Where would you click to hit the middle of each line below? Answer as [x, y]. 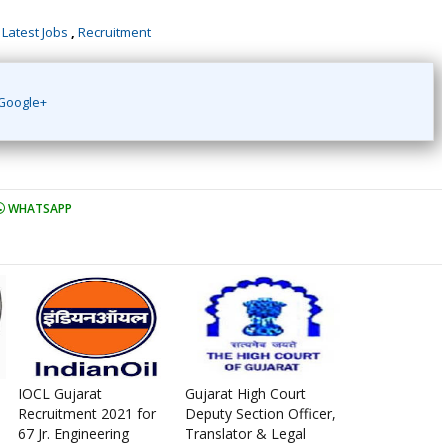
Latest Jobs [35, 32]
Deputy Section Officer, [260, 413]
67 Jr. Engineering [73, 433]
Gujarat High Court [245, 393]
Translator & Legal [245, 433]
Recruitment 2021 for [87, 413]
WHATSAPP [38, 208]
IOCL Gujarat [60, 393]
